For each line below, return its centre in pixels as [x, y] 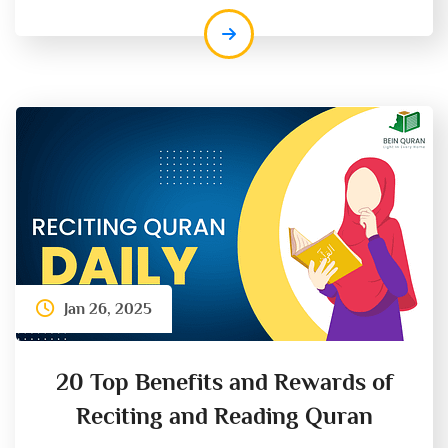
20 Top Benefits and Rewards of [224, 381]
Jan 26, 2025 [108, 308]
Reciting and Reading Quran [224, 415]
